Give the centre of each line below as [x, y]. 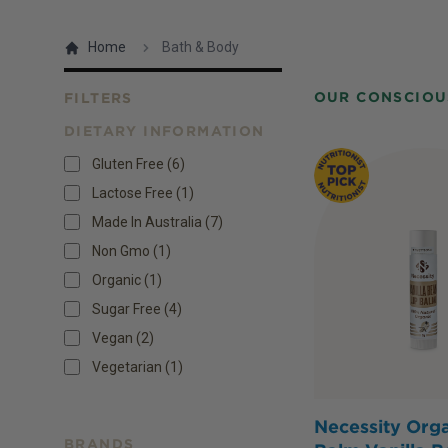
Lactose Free [132, 192]
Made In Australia [147, 221]
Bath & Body [200, 47]
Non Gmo [121, 250]
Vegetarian [127, 366]
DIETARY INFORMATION [164, 130]
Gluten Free [128, 163]
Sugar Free [126, 308]
